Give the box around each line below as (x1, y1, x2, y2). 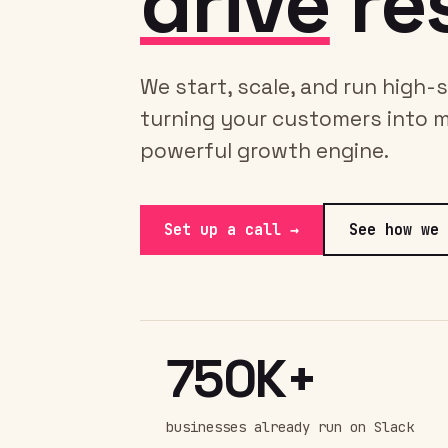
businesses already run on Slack (166, 418, 414, 436)
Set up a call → (164, 219, 299, 240)
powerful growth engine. (140, 137, 389, 164)
